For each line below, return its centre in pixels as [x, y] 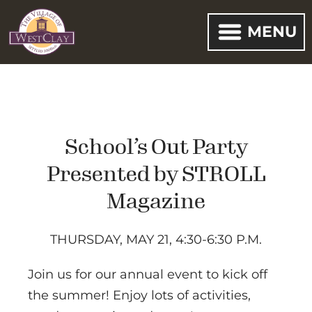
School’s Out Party [156, 147]
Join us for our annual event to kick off [148, 275]
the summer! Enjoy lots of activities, [139, 296]
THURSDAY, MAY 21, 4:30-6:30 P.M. [156, 240]
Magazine [156, 202]
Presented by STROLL [156, 174]
